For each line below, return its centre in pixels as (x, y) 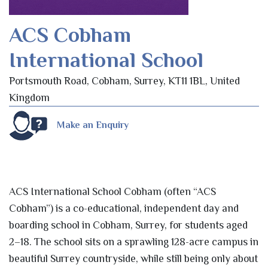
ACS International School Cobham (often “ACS (112, 191)
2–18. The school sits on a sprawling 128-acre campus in (134, 241)
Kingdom (29, 97)
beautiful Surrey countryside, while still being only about (133, 258)
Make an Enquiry (93, 125)
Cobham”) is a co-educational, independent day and (124, 208)
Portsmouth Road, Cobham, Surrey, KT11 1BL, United (124, 80)
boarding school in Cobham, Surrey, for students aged (128, 225)
